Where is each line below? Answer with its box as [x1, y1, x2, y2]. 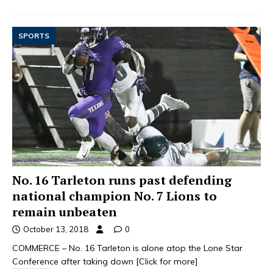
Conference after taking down [12, 256, 136, 268]
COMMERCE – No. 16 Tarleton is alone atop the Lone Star [12, 243, 243, 254]
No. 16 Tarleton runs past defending [12, 172, 232, 189]
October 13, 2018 [23, 224, 88, 235]
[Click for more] [136, 256, 198, 268]
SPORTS [18, 31, 49, 41]
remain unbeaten [12, 204, 117, 221]
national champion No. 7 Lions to [12, 188, 217, 205]
